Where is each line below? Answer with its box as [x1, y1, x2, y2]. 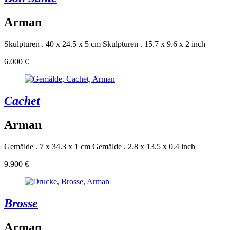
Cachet [4, 93, 40, 107]
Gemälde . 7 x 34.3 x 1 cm [4, 142, 90, 151]
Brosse [4, 196, 38, 210]
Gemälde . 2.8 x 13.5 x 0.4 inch [92, 142, 195, 151]
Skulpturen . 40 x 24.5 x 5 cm [4, 40, 101, 49]
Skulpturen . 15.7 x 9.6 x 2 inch [103, 40, 205, 49]
